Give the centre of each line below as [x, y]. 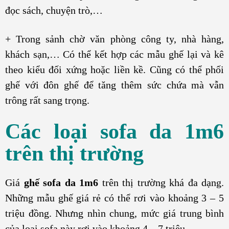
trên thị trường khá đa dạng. [161, 183]
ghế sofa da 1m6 [61, 183]
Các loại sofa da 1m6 [114, 132]
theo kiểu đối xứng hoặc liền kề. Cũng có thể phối [114, 69]
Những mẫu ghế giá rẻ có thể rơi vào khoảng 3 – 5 [114, 198]
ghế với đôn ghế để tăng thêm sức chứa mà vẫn [114, 85]
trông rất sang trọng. [47, 100]
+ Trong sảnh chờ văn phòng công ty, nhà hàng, [114, 39]
